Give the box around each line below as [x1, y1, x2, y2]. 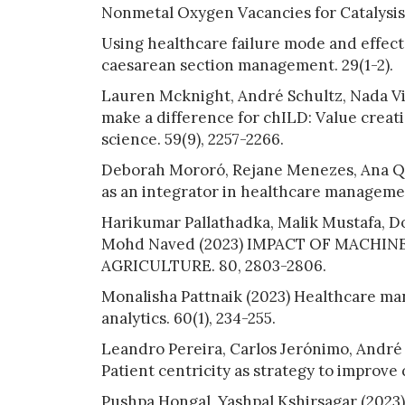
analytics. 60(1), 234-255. [101, 307, 276, 328]
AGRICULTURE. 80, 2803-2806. [101, 255, 326, 276]
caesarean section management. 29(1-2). [101, 54, 393, 75]
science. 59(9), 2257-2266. [101, 128, 284, 149]
